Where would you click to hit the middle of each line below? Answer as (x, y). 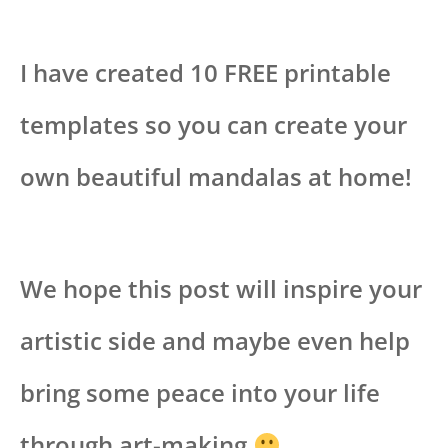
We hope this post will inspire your (221, 289)
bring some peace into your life (200, 393)
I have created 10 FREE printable (205, 73)
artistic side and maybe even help (215, 341)
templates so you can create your (213, 125)
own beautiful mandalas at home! (219, 177)
